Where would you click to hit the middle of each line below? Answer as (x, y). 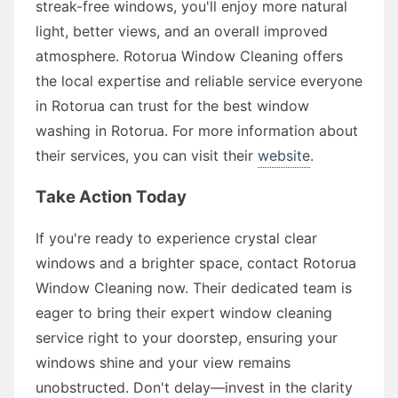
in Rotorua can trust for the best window (172, 105)
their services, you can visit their (147, 155)
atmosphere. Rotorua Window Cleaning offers (189, 56)
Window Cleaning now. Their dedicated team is (194, 287)
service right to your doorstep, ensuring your (187, 337)
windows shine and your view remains (163, 362)
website (284, 155)
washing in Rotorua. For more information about (197, 130)
